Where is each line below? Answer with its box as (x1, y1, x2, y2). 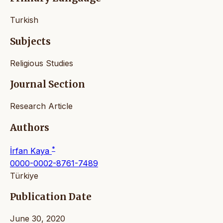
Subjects (10, 35, 51, 47)
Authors (10, 121, 49, 133)
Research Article (10, 101, 73, 111)
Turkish (10, 15, 38, 25)
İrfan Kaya (10, 145, 52, 156)
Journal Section (10, 79, 85, 91)
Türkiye (10, 170, 38, 181)
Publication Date (10, 191, 92, 203)
